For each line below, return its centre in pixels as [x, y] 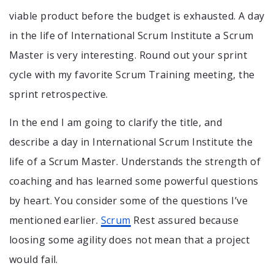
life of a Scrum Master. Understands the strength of [135, 161]
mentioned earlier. [55, 220]
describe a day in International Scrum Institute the [131, 142]
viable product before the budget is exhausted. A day [137, 16]
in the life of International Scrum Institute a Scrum [131, 35]
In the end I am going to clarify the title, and [116, 122]
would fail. [34, 259]
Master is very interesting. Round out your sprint [128, 55]
